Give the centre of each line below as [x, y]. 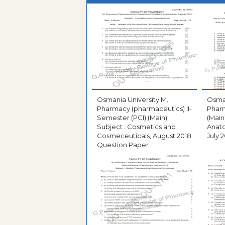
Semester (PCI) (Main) [132, 118]
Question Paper [123, 145]
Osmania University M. [133, 100]
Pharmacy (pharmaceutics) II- [144, 109]
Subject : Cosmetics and [136, 127]
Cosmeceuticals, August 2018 [144, 136]
